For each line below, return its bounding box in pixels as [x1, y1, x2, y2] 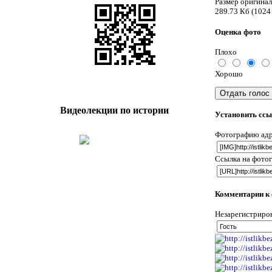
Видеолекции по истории [60, 105, 169, 115]
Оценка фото [215, 27, 262, 36]
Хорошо [215, 69, 243, 78]
